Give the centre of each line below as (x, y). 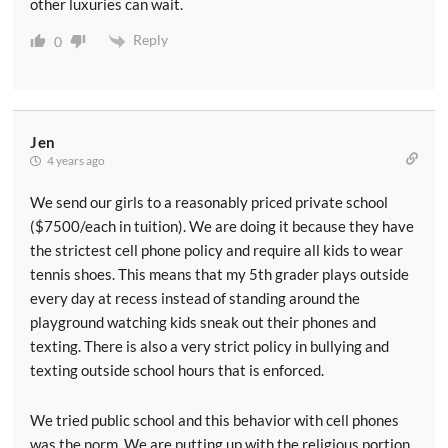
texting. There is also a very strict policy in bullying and (209, 345)
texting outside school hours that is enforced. (177, 369)
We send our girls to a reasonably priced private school (209, 201)
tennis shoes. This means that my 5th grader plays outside (219, 273)
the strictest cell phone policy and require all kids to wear (216, 249)
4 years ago (75, 160)
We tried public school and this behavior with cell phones (214, 419)
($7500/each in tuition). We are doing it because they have (222, 225)
